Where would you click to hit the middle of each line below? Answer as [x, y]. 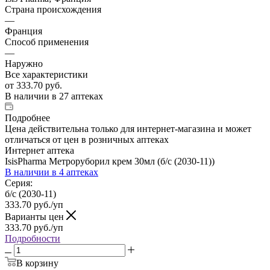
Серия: [19, 183]
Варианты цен [36, 216]
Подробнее [27, 118]
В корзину [37, 263]
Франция [24, 31]
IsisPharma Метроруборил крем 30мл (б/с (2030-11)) [110, 161]
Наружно [24, 63]
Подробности [33, 238]
